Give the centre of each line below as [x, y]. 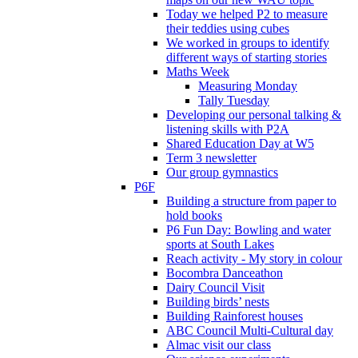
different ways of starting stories [247, 57]
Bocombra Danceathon [225, 272]
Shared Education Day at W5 [240, 143]
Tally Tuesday [234, 100]
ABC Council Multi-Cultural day [250, 330]
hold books [194, 215]
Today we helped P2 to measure [247, 14]
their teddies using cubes [228, 28]
